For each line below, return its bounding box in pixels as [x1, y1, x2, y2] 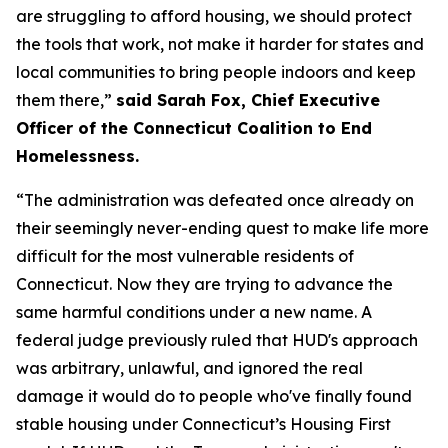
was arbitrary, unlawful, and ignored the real [16, 357, 363, 378]
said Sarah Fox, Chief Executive [116, 89, 380, 110]
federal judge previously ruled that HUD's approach [16, 329, 418, 350]
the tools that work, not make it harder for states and [16, 33, 424, 54]
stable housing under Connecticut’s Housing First [16, 413, 391, 434]
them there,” [16, 89, 116, 110]
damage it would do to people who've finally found [16, 385, 412, 406]
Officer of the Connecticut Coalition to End [16, 117, 372, 138]
